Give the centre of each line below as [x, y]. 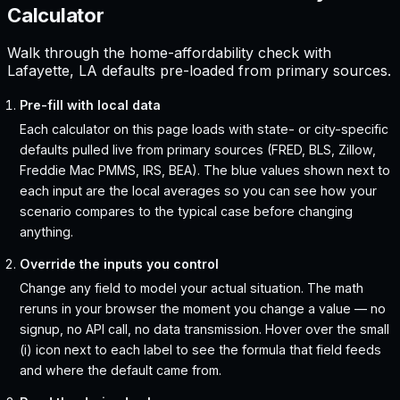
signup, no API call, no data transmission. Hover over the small [205, 329]
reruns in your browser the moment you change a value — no [203, 309]
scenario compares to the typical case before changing [187, 212]
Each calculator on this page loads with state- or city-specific [204, 129]
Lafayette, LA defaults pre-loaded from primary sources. [199, 71]
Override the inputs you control [120, 264]
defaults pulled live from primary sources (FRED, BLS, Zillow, [198, 150]
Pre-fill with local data [91, 105]
